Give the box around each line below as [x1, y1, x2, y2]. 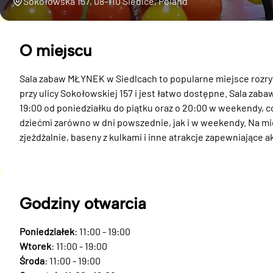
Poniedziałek [19, 225, 74, 237]
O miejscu [19, 41, 92, 60]
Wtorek [19, 240, 51, 252]
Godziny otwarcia [19, 194, 146, 213]
